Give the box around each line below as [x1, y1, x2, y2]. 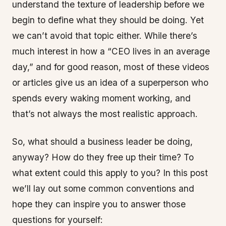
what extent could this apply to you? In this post [12, 167, 208, 178]
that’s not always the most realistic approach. [12, 108, 198, 119]
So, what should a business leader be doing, [12, 136, 193, 147]
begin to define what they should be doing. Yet [12, 15, 204, 25]
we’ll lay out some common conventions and [12, 183, 194, 194]
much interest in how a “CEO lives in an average [12, 46, 210, 56]
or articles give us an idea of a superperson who [12, 77, 208, 88]
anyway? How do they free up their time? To [12, 152, 194, 162]
